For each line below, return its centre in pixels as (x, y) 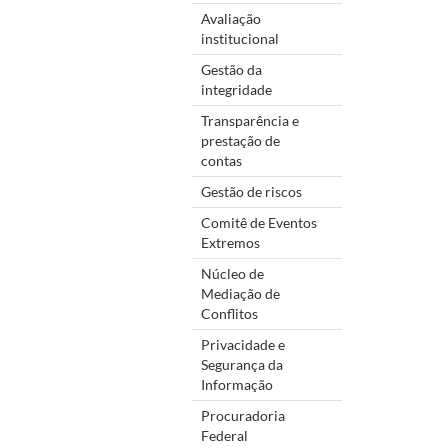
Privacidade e (243, 344)
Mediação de (240, 293)
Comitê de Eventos (259, 222)
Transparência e (250, 120)
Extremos (230, 242)
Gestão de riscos (251, 191)
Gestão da (231, 69)
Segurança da (242, 364)
